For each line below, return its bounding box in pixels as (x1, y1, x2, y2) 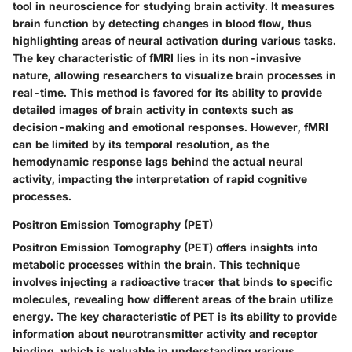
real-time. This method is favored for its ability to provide (13, 85, 322, 99)
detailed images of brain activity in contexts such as (13, 102, 294, 116)
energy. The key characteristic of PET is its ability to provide (13, 309, 337, 323)
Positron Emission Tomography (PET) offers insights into (13, 240, 317, 254)
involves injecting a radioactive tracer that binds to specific (13, 274, 332, 288)
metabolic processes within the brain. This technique (13, 257, 300, 271)
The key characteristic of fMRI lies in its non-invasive (13, 50, 301, 64)
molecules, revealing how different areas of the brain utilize (13, 291, 333, 306)
